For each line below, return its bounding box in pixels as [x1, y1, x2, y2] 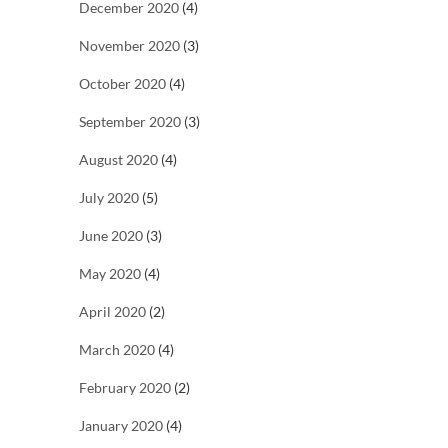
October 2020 [79, 75, 166, 93]
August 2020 [79, 151, 158, 169]
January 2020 [79, 417, 163, 435]
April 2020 [79, 303, 146, 321]
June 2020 [79, 227, 143, 245]
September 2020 [79, 113, 181, 131]
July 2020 [79, 189, 139, 207]
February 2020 [79, 379, 171, 397]
